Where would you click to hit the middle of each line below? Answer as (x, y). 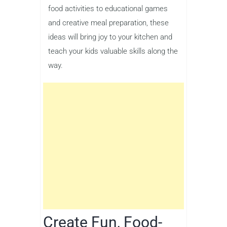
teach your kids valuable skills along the (113, 51)
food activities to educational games (108, 8)
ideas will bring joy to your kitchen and (110, 37)
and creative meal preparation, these (108, 23)
